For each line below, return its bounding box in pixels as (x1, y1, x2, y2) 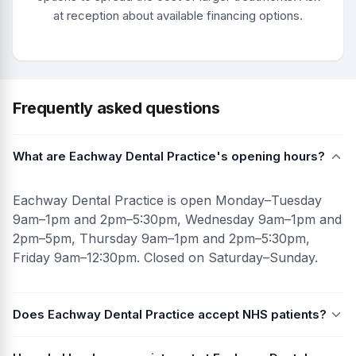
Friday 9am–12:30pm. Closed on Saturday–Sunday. (13, 249, 318, 265)
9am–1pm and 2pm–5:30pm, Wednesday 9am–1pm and (13, 211, 342, 227)
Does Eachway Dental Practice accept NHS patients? (13, 306, 327, 322)
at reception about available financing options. (53, 7, 303, 23)
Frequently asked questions (13, 98, 220, 118)
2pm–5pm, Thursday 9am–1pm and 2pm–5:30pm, (13, 230, 310, 246)
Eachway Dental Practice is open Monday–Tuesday (13, 192, 322, 208)
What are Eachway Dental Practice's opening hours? (13, 148, 325, 164)
